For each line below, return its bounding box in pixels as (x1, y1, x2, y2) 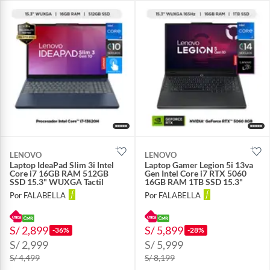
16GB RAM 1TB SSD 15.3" (145, 177, 243, 187)
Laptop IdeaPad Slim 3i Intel (10, 160, 114, 171)
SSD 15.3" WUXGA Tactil (10, 177, 104, 187)
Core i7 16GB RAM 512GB (10, 168, 108, 179)
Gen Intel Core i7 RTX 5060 (145, 168, 246, 179)
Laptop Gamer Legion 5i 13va (145, 160, 253, 171)
